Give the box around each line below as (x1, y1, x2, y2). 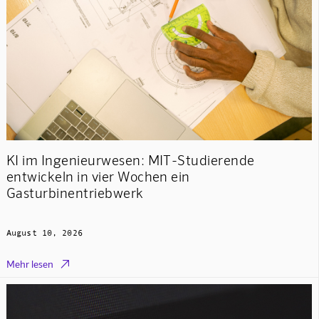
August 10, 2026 (6, 228, 83, 239)
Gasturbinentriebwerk (6, 184, 144, 201)
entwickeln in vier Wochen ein (6, 167, 190, 184)
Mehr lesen (6, 258, 53, 271)
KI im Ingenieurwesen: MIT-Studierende (6, 151, 255, 168)
